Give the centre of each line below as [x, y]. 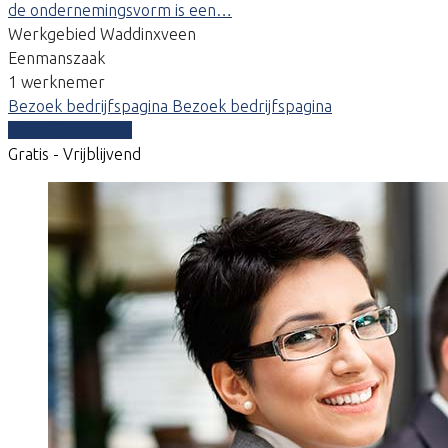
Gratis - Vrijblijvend [74, 153]
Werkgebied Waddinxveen [102, 33]
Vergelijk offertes [70, 129]
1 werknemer [56, 81]
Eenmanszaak [56, 57]
